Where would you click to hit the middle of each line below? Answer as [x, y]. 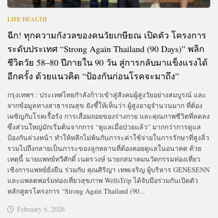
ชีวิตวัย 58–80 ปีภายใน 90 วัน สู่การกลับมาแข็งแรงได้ [108, 62]
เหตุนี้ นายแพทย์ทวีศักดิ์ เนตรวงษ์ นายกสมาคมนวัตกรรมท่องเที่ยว [104, 159]
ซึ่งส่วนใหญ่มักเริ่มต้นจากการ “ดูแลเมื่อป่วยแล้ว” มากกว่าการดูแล [104, 127]
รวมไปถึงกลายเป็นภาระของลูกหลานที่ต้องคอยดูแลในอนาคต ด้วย [104, 148]
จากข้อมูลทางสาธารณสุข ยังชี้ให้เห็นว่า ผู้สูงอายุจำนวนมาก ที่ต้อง [105, 105]
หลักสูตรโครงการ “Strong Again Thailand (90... [76, 191]
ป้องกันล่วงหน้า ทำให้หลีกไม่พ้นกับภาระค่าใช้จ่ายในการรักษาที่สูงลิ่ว [108, 137]
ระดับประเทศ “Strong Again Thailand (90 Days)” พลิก [106, 48]
